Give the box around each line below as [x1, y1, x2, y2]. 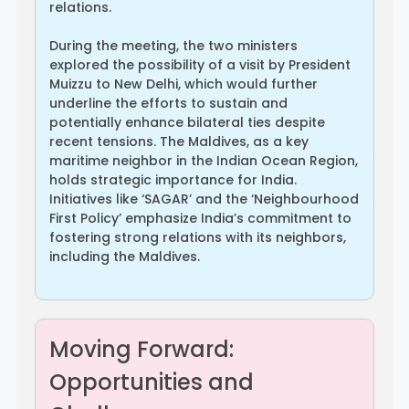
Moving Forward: [49, 333, 234, 364]
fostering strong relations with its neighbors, [49, 227, 346, 246]
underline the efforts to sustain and [49, 93, 288, 112]
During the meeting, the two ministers [49, 36, 298, 55]
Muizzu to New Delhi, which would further [49, 74, 318, 93]
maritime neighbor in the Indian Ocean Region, [49, 151, 358, 170]
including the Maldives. [49, 246, 200, 266]
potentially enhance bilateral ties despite [49, 112, 325, 131]
